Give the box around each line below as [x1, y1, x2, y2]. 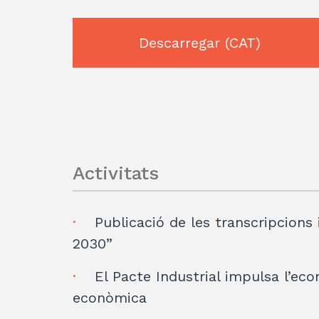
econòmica [73, 289, 147, 307]
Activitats [73, 162, 159, 184]
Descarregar [138, 34, 225, 52]
